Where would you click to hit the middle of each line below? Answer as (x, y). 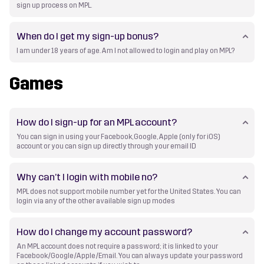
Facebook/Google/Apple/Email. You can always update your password (130, 256)
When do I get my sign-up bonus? (88, 36)
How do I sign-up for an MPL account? (97, 122)
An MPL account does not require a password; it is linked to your (118, 247)
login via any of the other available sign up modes (96, 201)
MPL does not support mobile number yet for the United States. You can (129, 192)
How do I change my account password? (105, 232)
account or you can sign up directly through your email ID (107, 146)
